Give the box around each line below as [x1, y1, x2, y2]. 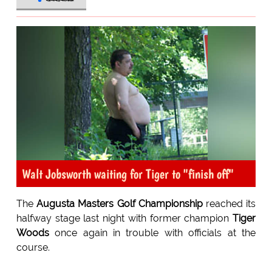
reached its [202, 198, 256, 210]
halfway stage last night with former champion [16, 212, 233, 225]
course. [16, 242, 50, 254]
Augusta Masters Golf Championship [36, 198, 203, 210]
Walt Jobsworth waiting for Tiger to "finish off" [21, 166, 234, 182]
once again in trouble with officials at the [49, 227, 256, 239]
